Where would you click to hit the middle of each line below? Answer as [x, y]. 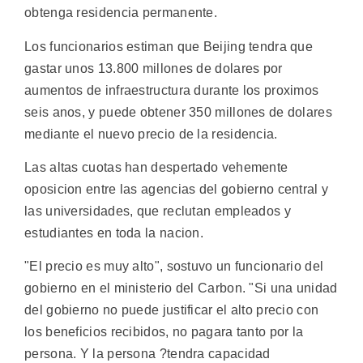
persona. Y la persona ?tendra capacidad [147, 354]
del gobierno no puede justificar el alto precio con [172, 310]
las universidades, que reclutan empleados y [158, 211]
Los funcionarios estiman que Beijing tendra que [169, 46]
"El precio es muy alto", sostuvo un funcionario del [174, 267]
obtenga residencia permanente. [121, 13]
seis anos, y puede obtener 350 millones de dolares [178, 112]
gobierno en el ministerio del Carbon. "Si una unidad [181, 288]
